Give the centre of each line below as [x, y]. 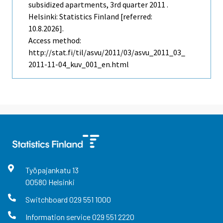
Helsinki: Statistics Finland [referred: [90, 16]
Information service [58, 217]
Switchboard [47, 199]
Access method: [55, 40]
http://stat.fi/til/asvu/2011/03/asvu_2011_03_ [107, 52]
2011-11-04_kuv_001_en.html [79, 64]
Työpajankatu [49, 170]
